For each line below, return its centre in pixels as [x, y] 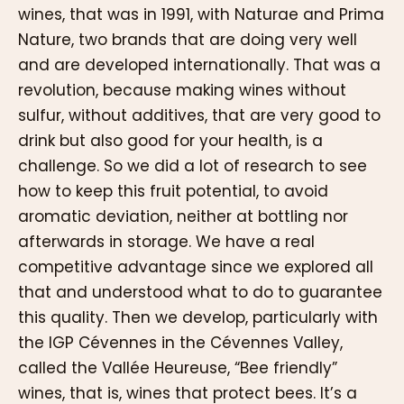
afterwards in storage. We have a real [166, 242]
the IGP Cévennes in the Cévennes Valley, [180, 343]
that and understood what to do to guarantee [200, 293]
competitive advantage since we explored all [196, 267]
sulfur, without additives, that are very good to [199, 116]
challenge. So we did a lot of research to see [193, 166]
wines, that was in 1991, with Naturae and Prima [201, 15]
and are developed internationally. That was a [199, 65]
